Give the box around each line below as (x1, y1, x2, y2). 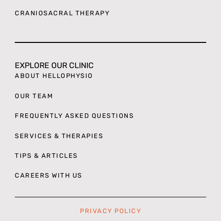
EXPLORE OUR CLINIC (15, 61, 94, 71)
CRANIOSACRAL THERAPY (15, 9, 110, 17)
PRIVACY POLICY (80, 207, 141, 215)
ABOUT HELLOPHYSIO (15, 72, 93, 80)
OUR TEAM (15, 92, 53, 100)
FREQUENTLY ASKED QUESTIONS (15, 112, 134, 120)
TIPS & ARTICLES (15, 151, 78, 159)
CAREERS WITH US (15, 172, 82, 180)
